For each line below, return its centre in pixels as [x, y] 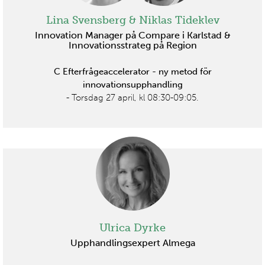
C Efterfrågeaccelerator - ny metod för [132, 71]
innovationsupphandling [132, 84]
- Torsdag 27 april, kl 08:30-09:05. [132, 97]
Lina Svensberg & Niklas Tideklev [132, 20]
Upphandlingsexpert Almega [132, 243]
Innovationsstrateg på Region [132, 45]
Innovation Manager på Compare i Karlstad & [132, 35]
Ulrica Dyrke [132, 227]
